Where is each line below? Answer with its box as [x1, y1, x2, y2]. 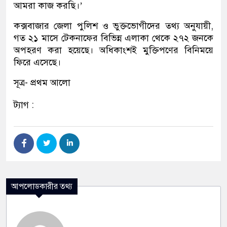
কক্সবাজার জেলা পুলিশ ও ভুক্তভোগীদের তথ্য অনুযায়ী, [14, 20, 213, 31]
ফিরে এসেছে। [14, 56, 61, 68]
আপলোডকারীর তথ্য [11, 181, 72, 192]
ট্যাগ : [14, 99, 34, 110]
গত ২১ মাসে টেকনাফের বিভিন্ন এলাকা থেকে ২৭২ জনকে [14, 32, 213, 44]
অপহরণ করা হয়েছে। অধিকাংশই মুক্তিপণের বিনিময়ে [14, 44, 213, 56]
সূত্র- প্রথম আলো [14, 77, 70, 88]
